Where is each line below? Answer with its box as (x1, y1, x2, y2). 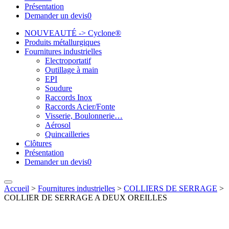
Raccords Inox (45, 93, 92, 102)
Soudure (45, 84, 72, 93)
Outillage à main (45, 65, 98, 74)
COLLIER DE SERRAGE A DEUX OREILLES (4, 193, 167, 202)
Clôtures (25, 139, 52, 148)
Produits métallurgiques (25, 38, 100, 47)
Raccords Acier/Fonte (45, 102, 115, 111)
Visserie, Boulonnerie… (45, 111, 123, 120)
